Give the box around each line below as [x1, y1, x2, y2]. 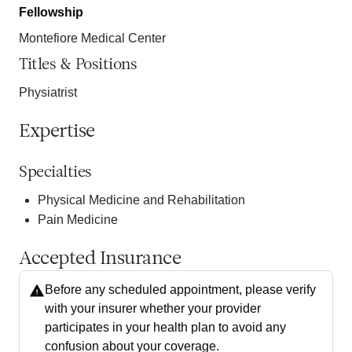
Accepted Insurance [19, 249, 181, 269]
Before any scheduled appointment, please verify [45, 282, 316, 296]
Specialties [19, 164, 92, 181]
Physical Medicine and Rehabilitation [38, 192, 245, 207]
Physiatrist [19, 85, 77, 99]
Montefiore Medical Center [19, 31, 166, 45]
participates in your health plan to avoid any [45, 320, 286, 334]
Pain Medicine [38, 212, 118, 226]
